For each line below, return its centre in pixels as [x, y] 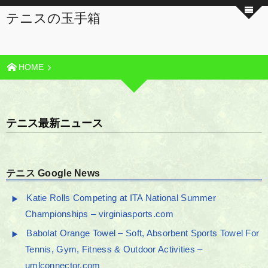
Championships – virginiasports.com [99, 214]
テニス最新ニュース [54, 123]
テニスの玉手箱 [53, 18]
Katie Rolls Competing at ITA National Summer [121, 198]
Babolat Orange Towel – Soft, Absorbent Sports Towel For [143, 233]
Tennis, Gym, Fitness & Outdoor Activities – [114, 249]
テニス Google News [53, 173]
